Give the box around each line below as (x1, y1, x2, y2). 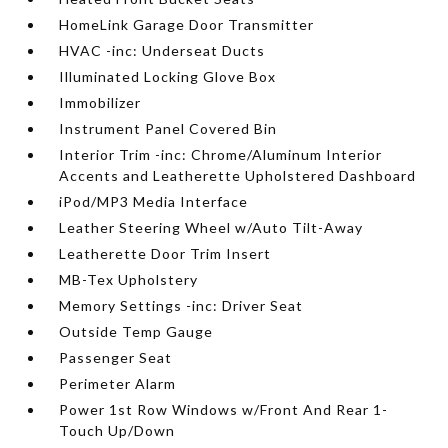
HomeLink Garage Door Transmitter (59, 15, 315, 33)
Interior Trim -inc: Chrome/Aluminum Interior (59, 145, 383, 163)
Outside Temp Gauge (59, 322, 214, 340)
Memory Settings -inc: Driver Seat (59, 296, 304, 314)
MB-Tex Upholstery (59, 270, 199, 288)
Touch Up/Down (59, 421, 176, 439)
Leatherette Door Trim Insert (59, 244, 272, 262)
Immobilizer (59, 93, 142, 111)
